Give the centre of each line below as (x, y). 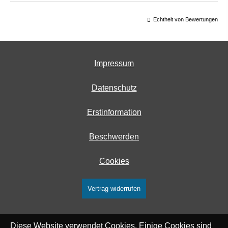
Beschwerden (114, 137)
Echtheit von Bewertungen (186, 20)
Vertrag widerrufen (114, 189)
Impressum (114, 64)
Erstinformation (114, 112)
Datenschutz (114, 88)
